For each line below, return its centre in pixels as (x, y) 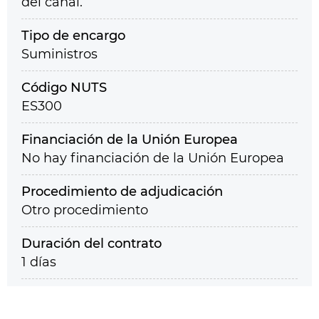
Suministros (59, 54)
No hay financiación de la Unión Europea (153, 158)
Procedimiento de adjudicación (122, 192)
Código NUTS (64, 88)
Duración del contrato (91, 244)
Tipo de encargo (73, 36)
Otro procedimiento (85, 210)
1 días (39, 262)
